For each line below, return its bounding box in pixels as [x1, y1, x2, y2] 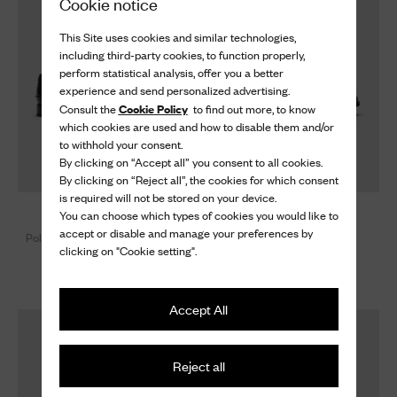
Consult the [58, 100, 119, 118]
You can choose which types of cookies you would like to [58, 206, 339, 224]
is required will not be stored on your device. [58, 189, 276, 206]
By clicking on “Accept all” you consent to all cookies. [58, 153, 323, 171]
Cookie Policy [118, 99, 188, 118]
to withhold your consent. [58, 136, 183, 153]
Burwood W [263, 205, 323, 222]
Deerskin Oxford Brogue [229, 228, 358, 245]
